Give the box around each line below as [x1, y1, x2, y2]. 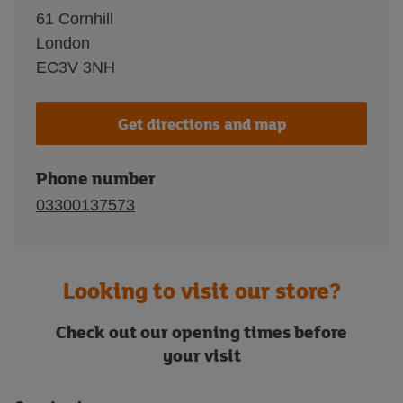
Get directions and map [117, 112, 286, 135]
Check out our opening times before [56, 319, 347, 344]
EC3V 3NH [36, 58, 115, 76]
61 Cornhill [36, 10, 113, 28]
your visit [162, 343, 241, 367]
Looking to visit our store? [62, 274, 341, 306]
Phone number [36, 166, 156, 190]
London [36, 34, 90, 52]
